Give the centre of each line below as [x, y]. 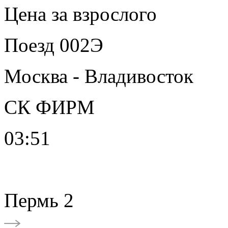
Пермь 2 [39, 200]
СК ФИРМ [49, 107]
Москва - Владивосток [99, 76]
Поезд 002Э [54, 45]
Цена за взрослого [80, 14]
